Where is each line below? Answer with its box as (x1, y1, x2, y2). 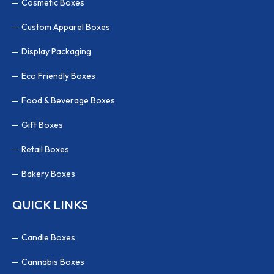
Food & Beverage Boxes (21, 94, 115, 106)
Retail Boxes (21, 143, 69, 155)
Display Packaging (21, 45, 91, 57)
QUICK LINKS (12, 196, 88, 212)
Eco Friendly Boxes (21, 70, 95, 81)
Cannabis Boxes (21, 256, 84, 267)
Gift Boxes (21, 119, 63, 130)
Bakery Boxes (21, 168, 75, 179)
